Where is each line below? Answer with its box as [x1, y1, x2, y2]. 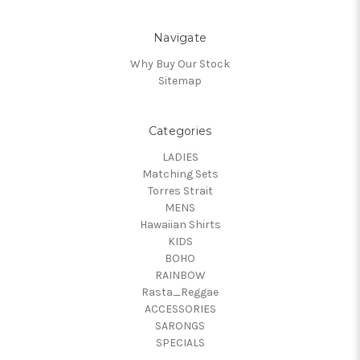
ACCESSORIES [144, 301, 216, 316]
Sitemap [158, 73, 202, 88]
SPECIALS [155, 335, 205, 350]
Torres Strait [147, 183, 213, 198]
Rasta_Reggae [141, 284, 219, 299]
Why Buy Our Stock [130, 56, 230, 71]
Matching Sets [141, 166, 219, 181]
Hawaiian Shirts [139, 217, 221, 231]
